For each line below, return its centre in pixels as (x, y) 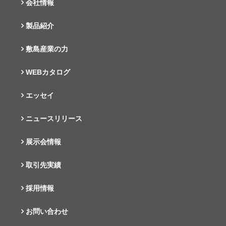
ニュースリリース (54, 118)
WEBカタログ (48, 72)
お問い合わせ (47, 211)
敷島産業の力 (47, 49)
